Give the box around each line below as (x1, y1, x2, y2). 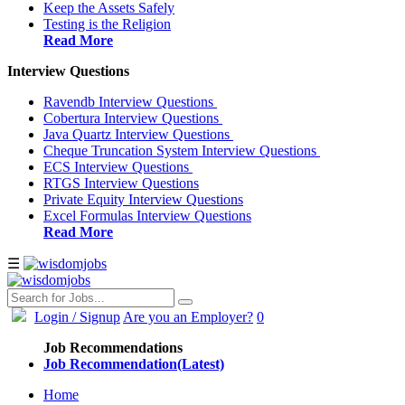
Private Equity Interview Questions (43, 192, 243, 208)
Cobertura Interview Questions (43, 110, 222, 127)
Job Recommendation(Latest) (43, 356, 224, 372)
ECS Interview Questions (43, 159, 193, 175)
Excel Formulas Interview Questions (43, 208, 251, 224)
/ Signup (72, 309, 120, 325)
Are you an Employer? (123, 309, 253, 325)
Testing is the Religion (43, 16, 171, 33)
